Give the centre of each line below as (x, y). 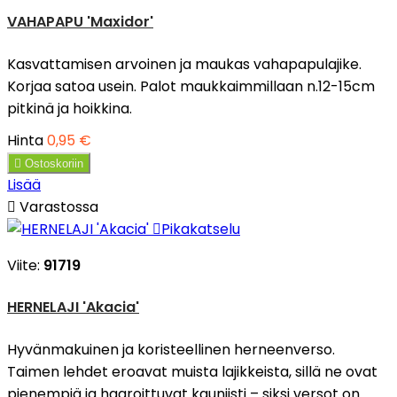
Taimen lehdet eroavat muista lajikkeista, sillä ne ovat (192, 371)
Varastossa (57, 207)
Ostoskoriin (54, 164)
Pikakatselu (201, 230)
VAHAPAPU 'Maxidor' (80, 22)
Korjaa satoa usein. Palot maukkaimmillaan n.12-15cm (191, 87)
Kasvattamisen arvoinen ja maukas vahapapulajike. (184, 65)
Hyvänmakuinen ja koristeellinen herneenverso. (171, 349)
